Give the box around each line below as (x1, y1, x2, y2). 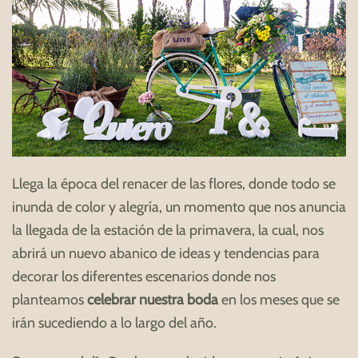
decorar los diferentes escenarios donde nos (12, 267, 276, 285)
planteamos (12, 290, 87, 308)
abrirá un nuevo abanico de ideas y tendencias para (12, 244, 320, 262)
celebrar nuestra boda (87, 290, 218, 308)
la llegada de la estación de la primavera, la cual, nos (12, 221, 324, 239)
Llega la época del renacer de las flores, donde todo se (12, 174, 336, 193)
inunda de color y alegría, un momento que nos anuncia (12, 197, 346, 216)
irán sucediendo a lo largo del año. (12, 313, 217, 332)
